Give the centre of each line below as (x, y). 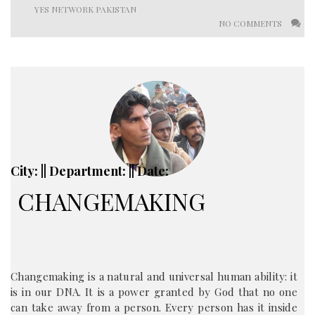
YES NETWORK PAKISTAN (85, 9)
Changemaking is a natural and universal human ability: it (154, 276)
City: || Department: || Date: (90, 171)
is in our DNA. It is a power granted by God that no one (154, 292)
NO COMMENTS (251, 23)
